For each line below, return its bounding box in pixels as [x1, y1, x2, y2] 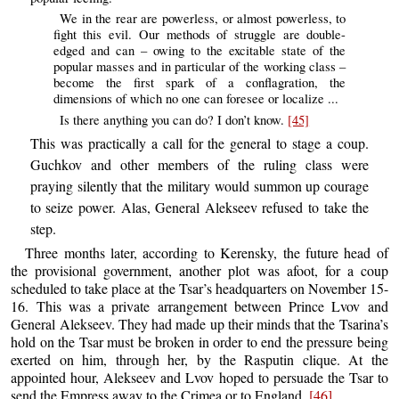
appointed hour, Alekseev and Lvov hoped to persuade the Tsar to [11, 368, 388, 387]
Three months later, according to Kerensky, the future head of [25, 243, 388, 263]
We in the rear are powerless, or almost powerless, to [60, 10, 346, 28]
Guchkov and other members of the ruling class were [29, 154, 370, 174]
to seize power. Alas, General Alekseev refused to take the [29, 197, 370, 216]
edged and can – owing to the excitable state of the [53, 42, 346, 60]
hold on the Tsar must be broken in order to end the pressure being [11, 332, 388, 352]
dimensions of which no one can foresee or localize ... [53, 90, 338, 108]
